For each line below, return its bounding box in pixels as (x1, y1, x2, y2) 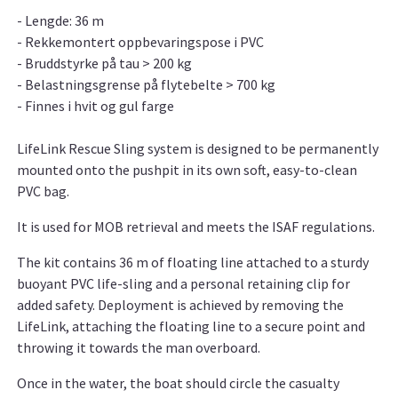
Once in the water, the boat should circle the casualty (17, 374, 339, 393)
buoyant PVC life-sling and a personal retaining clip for (17, 275, 350, 293)
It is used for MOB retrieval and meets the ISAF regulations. (17, 218, 375, 236)
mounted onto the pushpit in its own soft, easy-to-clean (17, 161, 357, 179)
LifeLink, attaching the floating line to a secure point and (17, 317, 365, 336)
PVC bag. (17, 182, 69, 201)
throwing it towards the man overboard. (17, 338, 260, 357)
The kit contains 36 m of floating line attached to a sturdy (17, 253, 369, 272)
